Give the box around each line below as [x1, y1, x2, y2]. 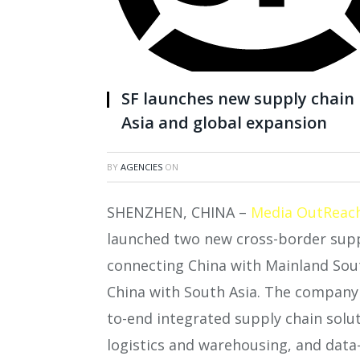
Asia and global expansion [121, 112, 327, 134]
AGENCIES [121, 161, 162, 174]
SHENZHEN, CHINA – [107, 202, 251, 223]
